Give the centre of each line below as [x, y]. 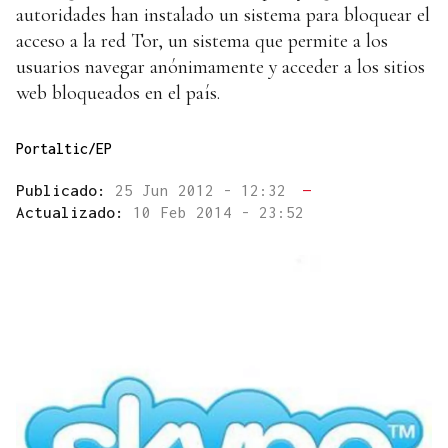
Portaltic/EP [64, 149]
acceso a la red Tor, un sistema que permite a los [202, 41]
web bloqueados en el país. [118, 93]
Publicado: [65, 190]
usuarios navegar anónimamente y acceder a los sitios [220, 67]
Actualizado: [74, 212]
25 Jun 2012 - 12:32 [205, 190]
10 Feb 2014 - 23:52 [218, 212]
